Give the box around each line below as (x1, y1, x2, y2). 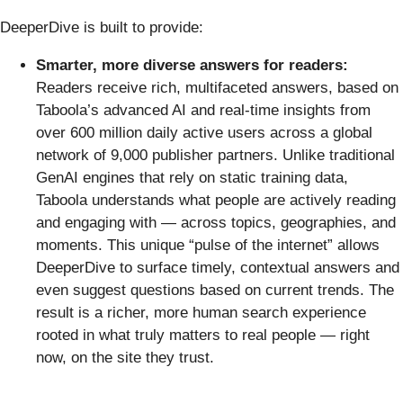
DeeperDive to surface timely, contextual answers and (36, 258, 399, 276)
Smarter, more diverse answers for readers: (36, 56, 348, 74)
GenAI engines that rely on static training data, (36, 168, 348, 186)
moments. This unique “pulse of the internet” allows (36, 236, 380, 254)
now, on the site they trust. (36, 348, 214, 366)
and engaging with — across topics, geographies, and (36, 213, 396, 231)
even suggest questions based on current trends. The (36, 281, 394, 299)
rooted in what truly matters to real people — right (36, 326, 370, 344)
